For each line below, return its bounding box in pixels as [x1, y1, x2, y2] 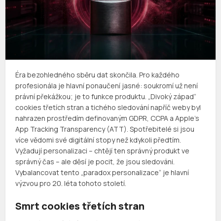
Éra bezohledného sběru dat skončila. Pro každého [15, 70, 180, 80]
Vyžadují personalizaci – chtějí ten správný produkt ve [15, 146, 190, 156]
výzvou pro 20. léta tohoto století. [15, 179, 127, 188]
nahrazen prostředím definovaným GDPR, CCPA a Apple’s [15, 113, 200, 123]
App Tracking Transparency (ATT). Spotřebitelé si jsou [15, 124, 195, 134]
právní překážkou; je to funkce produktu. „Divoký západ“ [15, 92, 197, 102]
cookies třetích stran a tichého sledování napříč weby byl [15, 103, 201, 112]
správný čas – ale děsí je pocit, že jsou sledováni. [15, 157, 175, 167]
